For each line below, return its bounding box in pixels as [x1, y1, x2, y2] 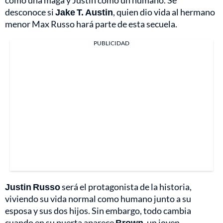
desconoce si [5, 6, 55, 18]
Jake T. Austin [55, 6, 113, 18]
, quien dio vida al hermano [113, 6, 215, 18]
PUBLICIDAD [94, 39, 129, 47]
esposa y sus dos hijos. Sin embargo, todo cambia [5, 205, 191, 217]
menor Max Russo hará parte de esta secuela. [5, 18, 177, 30]
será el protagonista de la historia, [60, 181, 192, 193]
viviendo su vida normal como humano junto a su [5, 193, 191, 205]
